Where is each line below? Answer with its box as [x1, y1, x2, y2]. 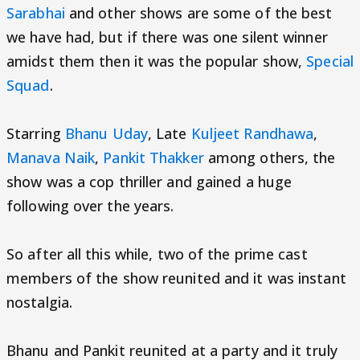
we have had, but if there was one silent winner [6, 27, 328, 47]
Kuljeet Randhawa [190, 124, 314, 143]
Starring [6, 124, 65, 143]
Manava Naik [6, 148, 96, 167]
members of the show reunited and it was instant [6, 268, 346, 288]
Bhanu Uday [64, 124, 148, 143]
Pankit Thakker [103, 148, 204, 167]
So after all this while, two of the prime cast [6, 244, 308, 264]
